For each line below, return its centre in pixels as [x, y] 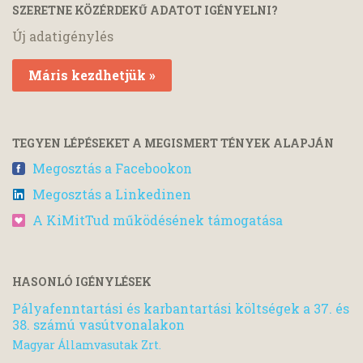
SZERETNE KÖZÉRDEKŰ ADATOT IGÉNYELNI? [145, 11]
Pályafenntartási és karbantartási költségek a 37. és [181, 308]
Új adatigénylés [63, 36]
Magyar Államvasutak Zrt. [87, 345]
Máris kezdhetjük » [92, 75]
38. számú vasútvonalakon [98, 324]
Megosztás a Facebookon [112, 168]
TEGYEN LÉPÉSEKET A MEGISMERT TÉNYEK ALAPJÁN [173, 143]
